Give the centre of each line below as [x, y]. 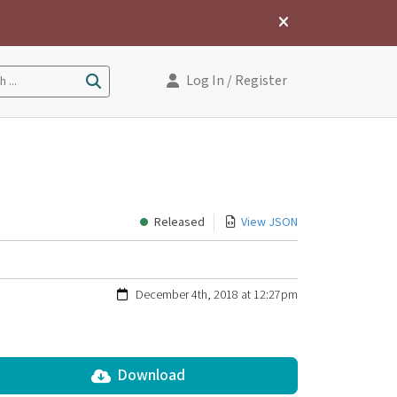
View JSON [269, 222]
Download [152, 375]
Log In [205, 81]
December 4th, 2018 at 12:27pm [217, 295]
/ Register [256, 81]
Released [179, 222]
